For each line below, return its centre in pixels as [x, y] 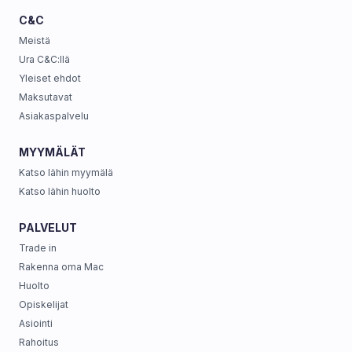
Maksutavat [46, 97]
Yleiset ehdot [50, 78]
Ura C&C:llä [44, 59]
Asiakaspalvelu [54, 116]
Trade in [38, 248]
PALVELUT [48, 227]
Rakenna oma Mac [61, 267]
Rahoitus [39, 342]
